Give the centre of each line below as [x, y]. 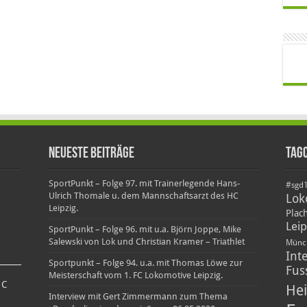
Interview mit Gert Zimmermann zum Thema [138, 297]
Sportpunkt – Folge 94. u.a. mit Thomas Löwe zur [146, 263]
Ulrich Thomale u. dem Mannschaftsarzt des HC [144, 196]
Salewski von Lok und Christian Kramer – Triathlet [147, 242]
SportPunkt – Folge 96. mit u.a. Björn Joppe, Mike [145, 230]
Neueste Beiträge [92, 154]
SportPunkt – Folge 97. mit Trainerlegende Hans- [145, 184]
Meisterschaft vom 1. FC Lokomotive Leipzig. [136, 275]
